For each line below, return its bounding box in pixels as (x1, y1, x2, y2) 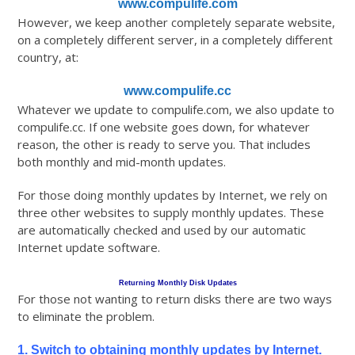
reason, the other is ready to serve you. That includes (17, 136, 311, 153)
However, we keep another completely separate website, (17, 14, 336, 31)
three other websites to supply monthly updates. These (17, 204, 325, 221)
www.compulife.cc (124, 84, 231, 98)
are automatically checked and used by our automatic (17, 222, 307, 239)
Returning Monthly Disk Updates (118, 279, 237, 288)
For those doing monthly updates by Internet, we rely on (17, 187, 328, 204)
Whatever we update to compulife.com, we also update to (17, 101, 335, 118)
